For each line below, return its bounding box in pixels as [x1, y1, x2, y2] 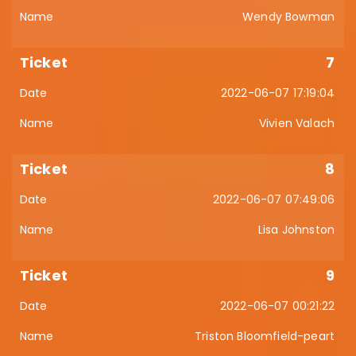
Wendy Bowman [242, 9, 335, 25]
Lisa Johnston [257, 222, 335, 238]
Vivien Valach [258, 115, 335, 131]
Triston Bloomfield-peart [195, 328, 335, 344]
